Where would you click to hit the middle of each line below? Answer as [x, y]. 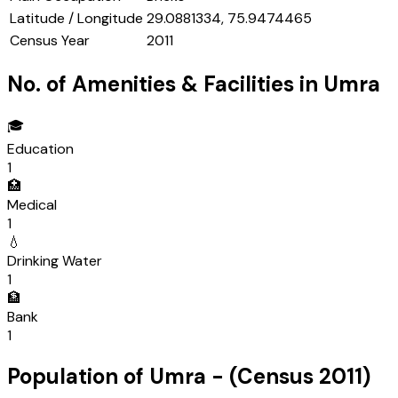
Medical [32, 205]
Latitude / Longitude [76, 19]
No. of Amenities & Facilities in [165, 84]
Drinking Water [55, 261]
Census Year [50, 41]
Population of [78, 377]
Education [40, 149]
